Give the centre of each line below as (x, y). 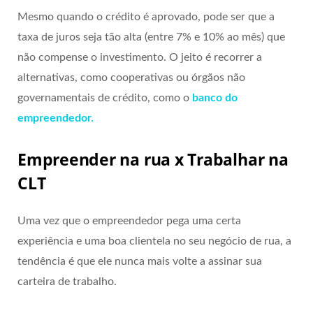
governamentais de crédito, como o (105, 97)
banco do (215, 97)
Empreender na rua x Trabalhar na (153, 160)
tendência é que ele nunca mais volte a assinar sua (140, 262)
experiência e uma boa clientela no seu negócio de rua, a (154, 241)
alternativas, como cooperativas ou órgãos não (131, 77)
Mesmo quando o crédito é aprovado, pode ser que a (146, 16)
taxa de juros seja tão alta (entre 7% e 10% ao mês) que (151, 37)
